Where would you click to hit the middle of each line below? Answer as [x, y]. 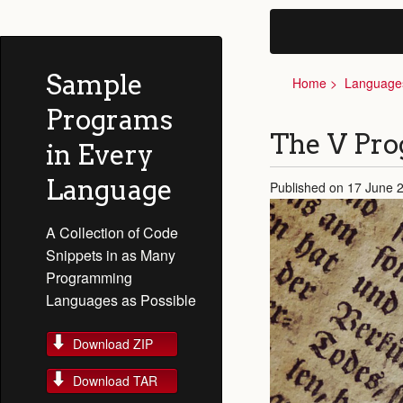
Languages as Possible [121, 300]
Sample [94, 85]
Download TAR [115, 381]
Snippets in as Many [111, 255]
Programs [109, 120]
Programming [89, 278]
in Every [100, 155]
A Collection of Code [112, 233]
